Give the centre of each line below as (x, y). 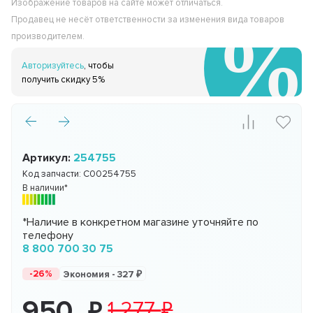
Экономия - (91, 275)
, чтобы (99, 66)
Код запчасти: (53, 174)
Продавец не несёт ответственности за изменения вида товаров (148, 20)
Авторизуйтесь (53, 66)
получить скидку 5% (64, 80)
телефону (48, 236)
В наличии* (45, 188)
